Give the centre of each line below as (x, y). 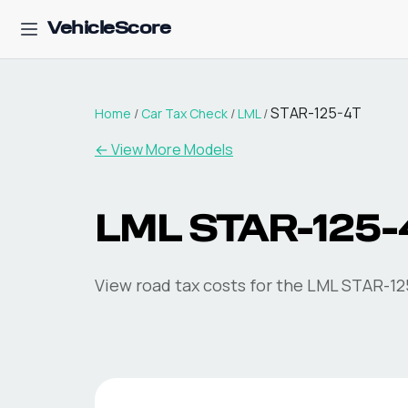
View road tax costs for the (201, 285)
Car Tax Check (184, 113)
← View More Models (164, 149)
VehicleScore (109, 29)
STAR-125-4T (316, 113)
